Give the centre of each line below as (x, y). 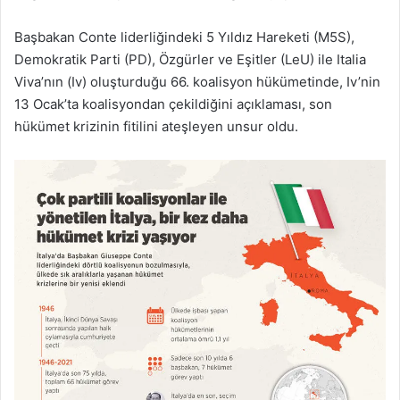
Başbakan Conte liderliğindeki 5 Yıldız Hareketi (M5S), (184, 37)
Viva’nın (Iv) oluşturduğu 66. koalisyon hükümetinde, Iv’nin (197, 82)
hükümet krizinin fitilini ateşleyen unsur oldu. (156, 126)
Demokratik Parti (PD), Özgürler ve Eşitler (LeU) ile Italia (190, 59)
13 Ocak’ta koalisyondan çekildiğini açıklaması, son (173, 104)
